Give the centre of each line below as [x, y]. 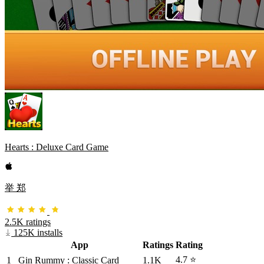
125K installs [37, 232]
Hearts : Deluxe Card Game [57, 147]
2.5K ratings [28, 222]
